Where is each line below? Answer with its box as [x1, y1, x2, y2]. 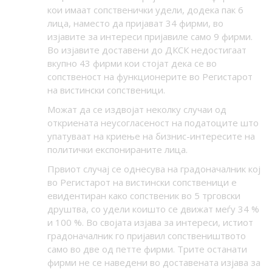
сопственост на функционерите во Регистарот [47, 70, 253, 83]
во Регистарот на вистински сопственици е [47, 176, 237, 189]
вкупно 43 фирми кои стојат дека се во [47, 57, 217, 70]
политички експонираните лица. [47, 143, 188, 156]
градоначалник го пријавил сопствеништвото [47, 229, 246, 242]
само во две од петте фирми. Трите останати [47, 243, 247, 256]
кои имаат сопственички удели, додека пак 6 [47, 4, 243, 16]
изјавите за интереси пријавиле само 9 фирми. [47, 30, 253, 43]
